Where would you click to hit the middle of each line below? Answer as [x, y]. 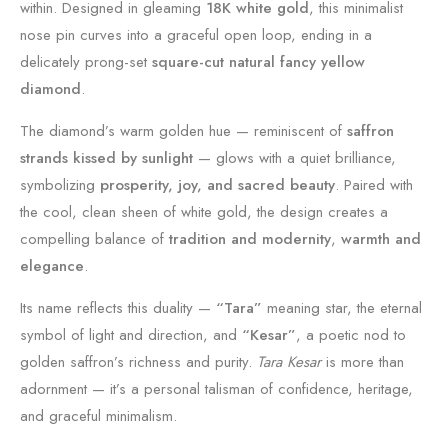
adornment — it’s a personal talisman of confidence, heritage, [216, 389]
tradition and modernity [250, 239]
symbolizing [60, 185]
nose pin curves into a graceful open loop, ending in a [196, 35]
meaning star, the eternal [342, 308]
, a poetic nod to [351, 335]
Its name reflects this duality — [118, 308]
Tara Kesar [289, 362]
